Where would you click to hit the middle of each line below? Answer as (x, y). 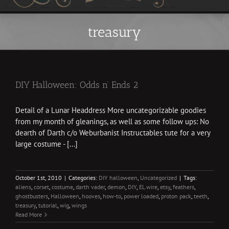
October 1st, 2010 (39, 178)
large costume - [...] (47, 144)
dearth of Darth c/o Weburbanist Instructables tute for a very (113, 133)
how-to (112, 196)
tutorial (48, 205)
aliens (23, 187)
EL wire (148, 187)
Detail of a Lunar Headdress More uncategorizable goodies (111, 110)
